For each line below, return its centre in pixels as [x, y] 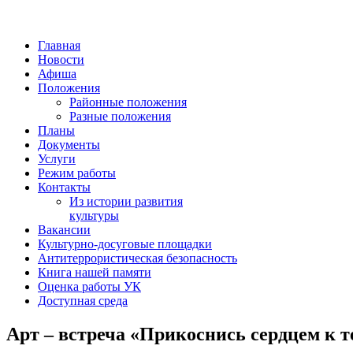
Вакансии [64, 230]
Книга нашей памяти [95, 272]
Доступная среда [83, 301]
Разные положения [120, 116]
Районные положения [128, 102]
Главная [59, 45]
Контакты [64, 187]
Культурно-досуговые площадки [125, 244]
